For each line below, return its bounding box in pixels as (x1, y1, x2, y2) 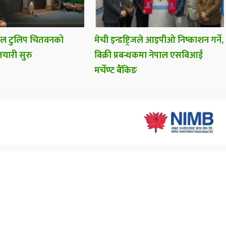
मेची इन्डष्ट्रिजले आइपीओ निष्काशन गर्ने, (94, 32, 224, 48)
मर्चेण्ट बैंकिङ (94, 63, 138, 78)
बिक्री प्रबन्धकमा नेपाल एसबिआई (94, 47, 203, 63)
